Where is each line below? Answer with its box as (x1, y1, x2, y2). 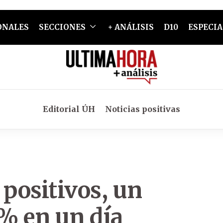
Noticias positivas (105, 104, 180, 114)
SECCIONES (38, 22, 86, 32)
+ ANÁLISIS (108, 22, 154, 32)
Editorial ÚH (43, 104, 95, 114)
